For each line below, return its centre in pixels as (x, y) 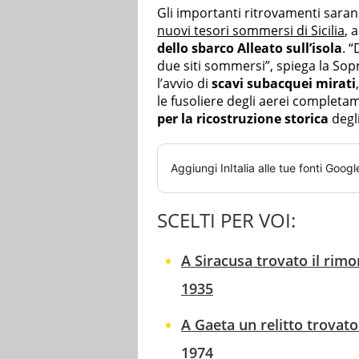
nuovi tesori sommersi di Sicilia (251, 30)
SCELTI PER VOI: (226, 220)
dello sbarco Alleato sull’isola (250, 48)
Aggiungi (196, 167)
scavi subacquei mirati (284, 83)
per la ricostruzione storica (243, 118)
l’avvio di (184, 83)
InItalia (238, 167)
